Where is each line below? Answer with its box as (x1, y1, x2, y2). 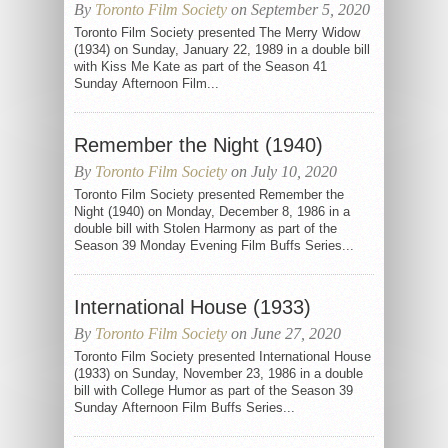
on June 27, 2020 (227, 325, 341, 342)
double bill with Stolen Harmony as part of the (74, 221, 337, 236)
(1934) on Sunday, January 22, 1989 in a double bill (74, 42, 370, 57)
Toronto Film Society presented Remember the (74, 187, 344, 202)
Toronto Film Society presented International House (74, 349, 371, 364)
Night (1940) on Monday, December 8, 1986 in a (74, 204, 350, 219)
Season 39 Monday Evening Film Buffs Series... (74, 238, 354, 253)
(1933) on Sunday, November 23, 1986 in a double (74, 366, 363, 381)
